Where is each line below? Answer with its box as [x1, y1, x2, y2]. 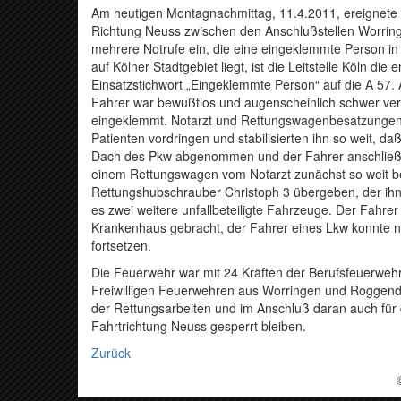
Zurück [91, 344, 131, 363]
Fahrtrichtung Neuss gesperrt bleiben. [91, 317, 306, 336]
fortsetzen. [91, 236, 151, 255]
